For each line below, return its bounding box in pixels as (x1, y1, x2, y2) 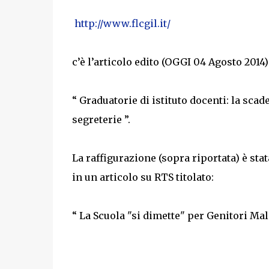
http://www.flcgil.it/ (74, 17, 171, 29)
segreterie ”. (71, 113, 130, 125)
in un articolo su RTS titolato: (71, 171, 214, 183)
